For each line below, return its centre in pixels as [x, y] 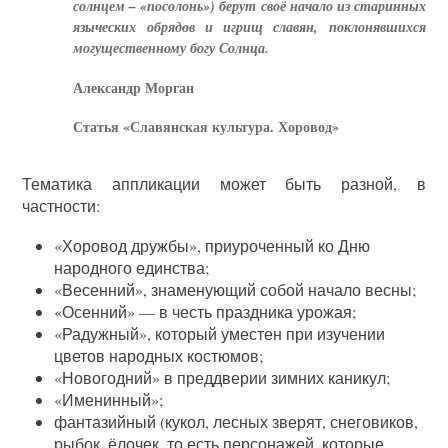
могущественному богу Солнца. [171, 47]
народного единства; [132, 267]
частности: [61, 205]
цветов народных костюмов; [159, 355]
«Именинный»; [109, 399]
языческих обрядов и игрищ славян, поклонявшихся [249, 26]
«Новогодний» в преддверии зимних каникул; [222, 377]
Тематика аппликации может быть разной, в [224, 183]
